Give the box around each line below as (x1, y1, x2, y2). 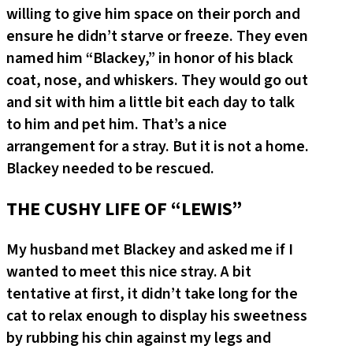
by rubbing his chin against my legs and (6, 327, 271, 350)
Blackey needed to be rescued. (6, 158, 214, 180)
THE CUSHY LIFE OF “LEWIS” (6, 195, 242, 224)
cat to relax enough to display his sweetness (6, 305, 307, 328)
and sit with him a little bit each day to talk (6, 91, 295, 114)
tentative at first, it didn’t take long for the (6, 283, 298, 306)
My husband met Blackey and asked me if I (6, 239, 293, 262)
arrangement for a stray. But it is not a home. (6, 136, 309, 158)
